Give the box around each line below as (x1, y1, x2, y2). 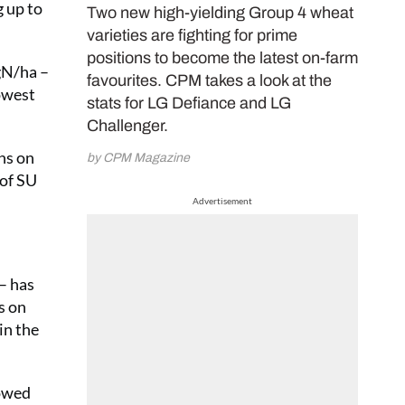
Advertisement (193, 195, 252, 207)
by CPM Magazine (87, 151, 190, 165)
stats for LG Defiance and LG (87, 94, 291, 113)
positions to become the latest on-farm (87, 49, 358, 68)
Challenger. (87, 117, 168, 136)
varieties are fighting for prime (87, 26, 297, 45)
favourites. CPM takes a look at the (87, 71, 332, 90)
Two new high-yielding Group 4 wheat (87, 4, 353, 23)
